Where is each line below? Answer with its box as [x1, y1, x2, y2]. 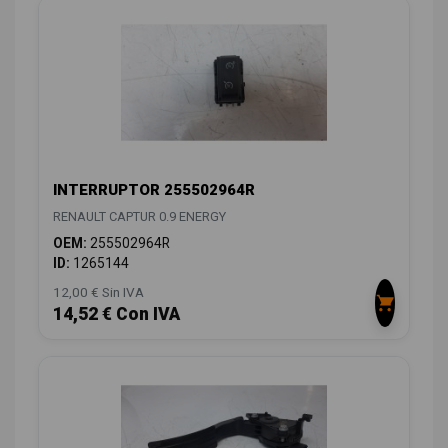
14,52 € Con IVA [53, 303, 180, 324]
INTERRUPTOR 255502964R [53, 180, 255, 199]
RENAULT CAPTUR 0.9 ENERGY [53, 208, 226, 224]
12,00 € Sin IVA [53, 283, 144, 300]
